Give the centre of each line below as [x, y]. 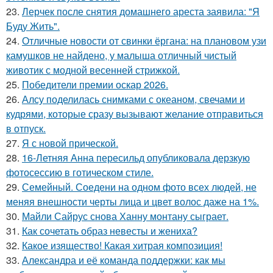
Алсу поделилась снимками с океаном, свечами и [133, 99]
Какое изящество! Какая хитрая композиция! [122, 245]
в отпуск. [26, 128]
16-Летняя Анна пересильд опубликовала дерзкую [136, 157]
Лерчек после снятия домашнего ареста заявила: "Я [141, 11]
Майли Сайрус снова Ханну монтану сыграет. [125, 216]
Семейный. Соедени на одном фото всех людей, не [139, 186]
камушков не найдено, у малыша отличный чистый [121, 55]
